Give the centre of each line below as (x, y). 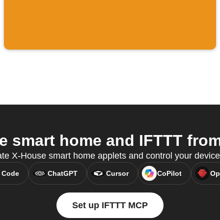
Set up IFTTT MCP (110, 206)
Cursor (117, 174)
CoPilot (169, 174)
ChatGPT (62, 174)
